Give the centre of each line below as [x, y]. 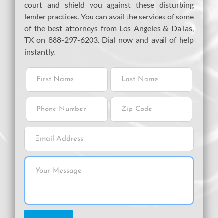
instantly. [40, 51]
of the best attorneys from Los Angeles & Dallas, [109, 28]
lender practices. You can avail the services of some [109, 16]
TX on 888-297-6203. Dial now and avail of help [109, 39]
